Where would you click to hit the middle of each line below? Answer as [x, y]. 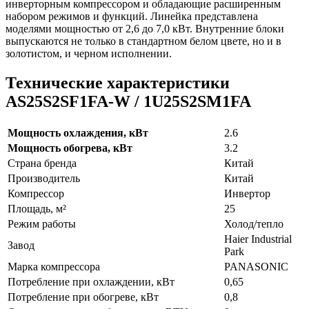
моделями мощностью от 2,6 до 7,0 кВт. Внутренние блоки [145, 29]
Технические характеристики [118, 82]
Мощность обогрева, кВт [70, 148]
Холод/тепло [254, 223]
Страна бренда [42, 163]
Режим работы [42, 223]
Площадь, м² [37, 208]
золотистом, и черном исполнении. [89, 54]
